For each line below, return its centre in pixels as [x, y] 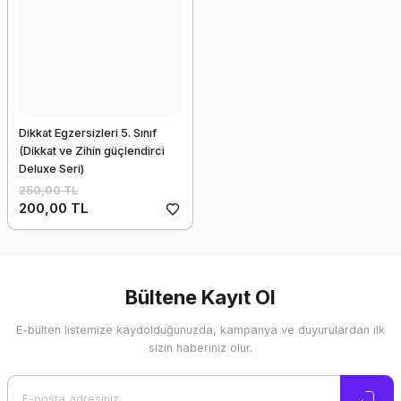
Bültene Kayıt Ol [200, 297]
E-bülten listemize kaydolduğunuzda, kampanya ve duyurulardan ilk [200, 330]
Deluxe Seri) [51, 169]
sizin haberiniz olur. [200, 348]
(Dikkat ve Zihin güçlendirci [92, 151]
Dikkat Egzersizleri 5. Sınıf [88, 133]
